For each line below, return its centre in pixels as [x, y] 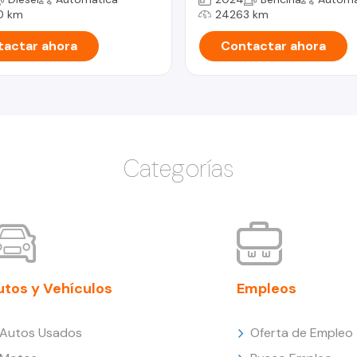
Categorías [178, 168]
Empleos [266, 288]
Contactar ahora [273, 45]
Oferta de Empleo [301, 332]
